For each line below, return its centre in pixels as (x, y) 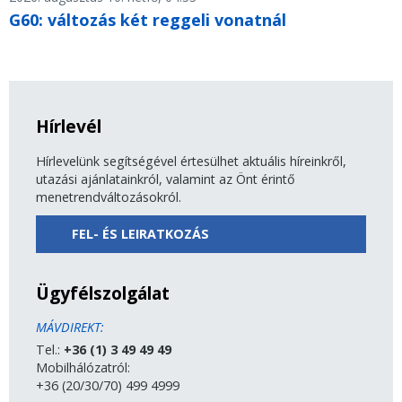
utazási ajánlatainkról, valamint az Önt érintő (166, 179)
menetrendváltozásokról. (109, 197)
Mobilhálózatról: (83, 368)
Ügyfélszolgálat (103, 293)
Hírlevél (69, 127)
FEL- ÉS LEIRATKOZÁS (140, 234)
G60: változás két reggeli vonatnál (148, 20)
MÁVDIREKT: (70, 328)
